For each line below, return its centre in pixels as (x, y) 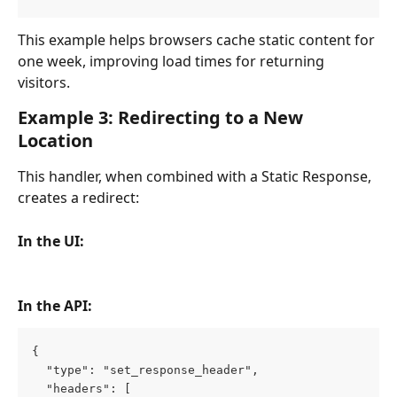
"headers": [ (82, 388)
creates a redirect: (78, 198)
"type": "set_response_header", (145, 370)
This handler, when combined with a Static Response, (196, 177)
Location (55, 141)
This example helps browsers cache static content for (198, 40)
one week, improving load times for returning (173, 62)
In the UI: (51, 241)
